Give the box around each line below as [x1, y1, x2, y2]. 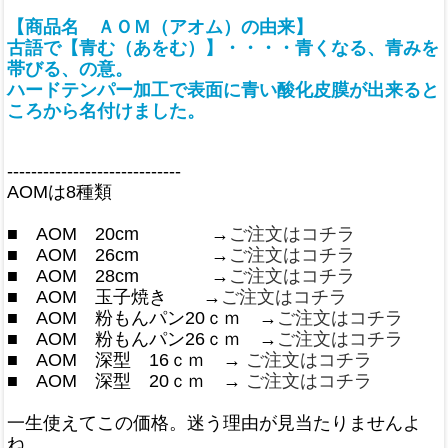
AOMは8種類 [7, 181, 112, 202]
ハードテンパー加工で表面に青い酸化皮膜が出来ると [7, 80, 439, 101]
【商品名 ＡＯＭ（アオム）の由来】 [7, 17, 313, 38]
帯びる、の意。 [7, 59, 133, 80]
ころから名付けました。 [7, 101, 205, 122]
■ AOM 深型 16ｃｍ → [7, 349, 246, 370]
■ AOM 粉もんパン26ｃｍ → [7, 328, 277, 349]
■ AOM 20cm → [7, 223, 229, 244]
